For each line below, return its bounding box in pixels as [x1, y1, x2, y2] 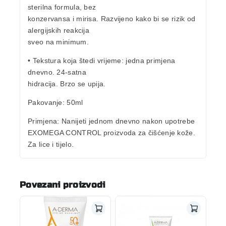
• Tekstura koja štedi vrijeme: [28, 56, 126, 65]
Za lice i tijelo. [28, 140, 74, 149]
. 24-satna [52, 68, 86, 77]
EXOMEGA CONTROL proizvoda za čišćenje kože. [28, 129, 195, 137]
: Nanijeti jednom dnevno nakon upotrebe [57, 117, 195, 126]
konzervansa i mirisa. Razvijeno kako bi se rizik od [28, 15, 196, 23]
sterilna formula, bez [28, 3, 96, 12]
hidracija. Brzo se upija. [28, 80, 106, 88]
